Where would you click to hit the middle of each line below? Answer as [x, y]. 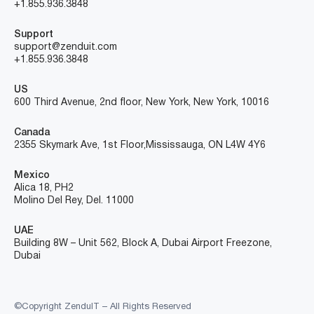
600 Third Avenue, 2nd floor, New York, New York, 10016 [142, 103]
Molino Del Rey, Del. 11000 [74, 201]
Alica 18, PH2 [44, 189]
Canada [32, 133]
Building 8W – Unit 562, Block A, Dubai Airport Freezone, [143, 244]
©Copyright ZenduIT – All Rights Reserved [103, 307]
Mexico [32, 176]
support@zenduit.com [66, 48]
